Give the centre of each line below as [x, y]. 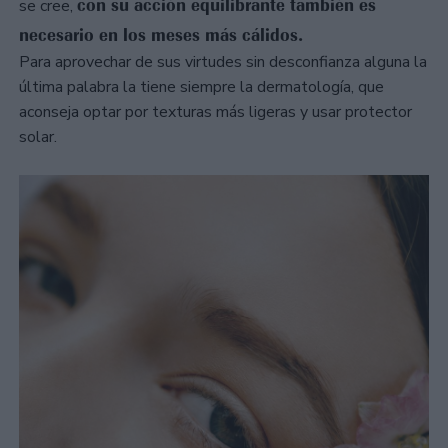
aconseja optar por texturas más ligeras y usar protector [215, 112]
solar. [38, 137]
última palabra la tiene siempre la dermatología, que [201, 87]
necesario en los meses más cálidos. [161, 35]
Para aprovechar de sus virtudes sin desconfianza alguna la [223, 62]
